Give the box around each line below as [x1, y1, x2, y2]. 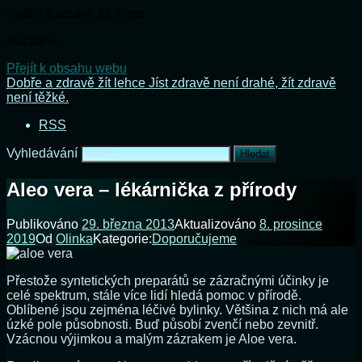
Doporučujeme [152, 231, 237, 246]
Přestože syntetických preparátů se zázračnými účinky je [6, 273, 329, 288]
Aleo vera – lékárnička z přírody [6, 178, 297, 200]
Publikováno [6, 217, 82, 231]
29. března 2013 [82, 217, 175, 231]
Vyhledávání [6, 146, 78, 160]
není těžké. [6, 90, 69, 104]
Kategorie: [93, 231, 152, 246]
